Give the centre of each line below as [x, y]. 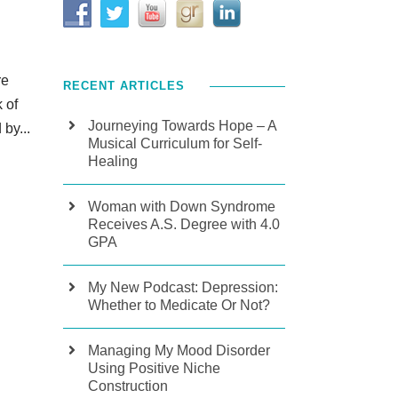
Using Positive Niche [154, 368]
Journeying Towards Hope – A [182, 126]
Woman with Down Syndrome [182, 207]
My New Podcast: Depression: [183, 287]
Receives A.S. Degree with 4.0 [184, 224]
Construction [128, 386]
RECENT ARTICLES [124, 86]
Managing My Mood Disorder [179, 350]
